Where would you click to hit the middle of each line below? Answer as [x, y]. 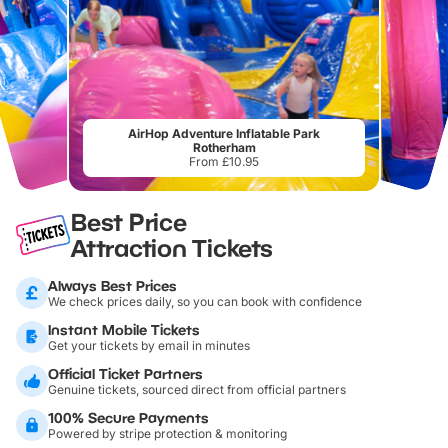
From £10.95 [224, 161]
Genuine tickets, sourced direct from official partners [197, 389]
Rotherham [224, 147]
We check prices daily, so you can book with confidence [205, 301]
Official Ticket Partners [125, 373]
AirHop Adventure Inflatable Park [224, 133]
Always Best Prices [112, 285]
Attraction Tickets [172, 247]
